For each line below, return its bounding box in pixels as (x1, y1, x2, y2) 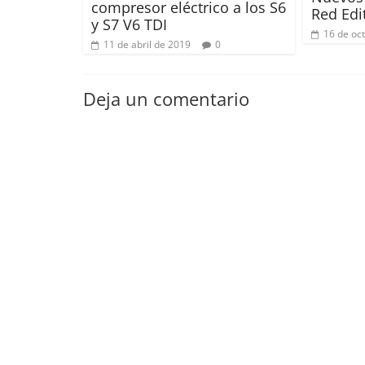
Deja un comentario (83, 86, 249, 111)
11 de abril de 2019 (103, 37, 191, 51)
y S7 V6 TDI (91, 14, 167, 34)
